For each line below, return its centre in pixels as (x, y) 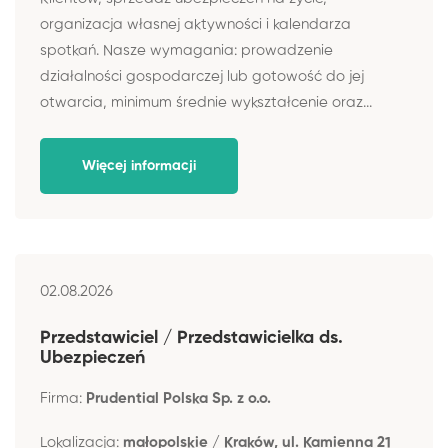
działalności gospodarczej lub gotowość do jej (202, 76)
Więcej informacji (139, 166)
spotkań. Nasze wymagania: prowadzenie (186, 50)
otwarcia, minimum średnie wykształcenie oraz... (206, 102)
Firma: (63, 398)
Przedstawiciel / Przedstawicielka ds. (191, 337)
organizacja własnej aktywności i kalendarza (195, 24)
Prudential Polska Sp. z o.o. (178, 398)
